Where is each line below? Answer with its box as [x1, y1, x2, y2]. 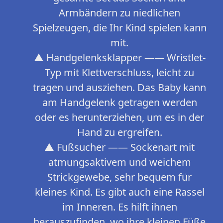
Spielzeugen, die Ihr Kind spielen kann [32, 21, 207, 35]
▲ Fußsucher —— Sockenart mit [44, 140, 195, 154]
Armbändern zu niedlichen [59, 6, 180, 20]
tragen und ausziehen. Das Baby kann [33, 81, 206, 95]
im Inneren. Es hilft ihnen [62, 200, 177, 214]
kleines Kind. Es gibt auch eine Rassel [34, 185, 205, 199]
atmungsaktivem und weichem [48, 155, 191, 169]
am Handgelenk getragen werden [42, 96, 197, 110]
